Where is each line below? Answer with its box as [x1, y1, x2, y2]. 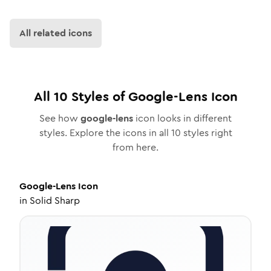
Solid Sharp [30, 194, 80, 207]
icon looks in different [133, 111, 232, 125]
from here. [113, 140, 158, 154]
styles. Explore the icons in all [39, 126, 171, 140]
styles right [180, 126, 232, 140]
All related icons [19, 26, 92, 40]
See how [39, 111, 80, 125]
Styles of [67, 87, 128, 106]
